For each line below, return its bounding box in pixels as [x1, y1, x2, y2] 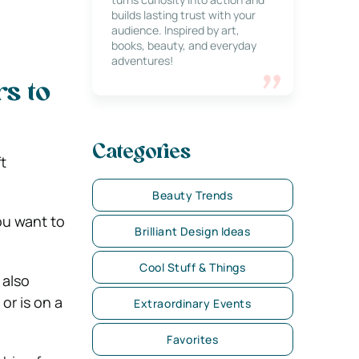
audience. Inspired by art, [111, 22, 240, 38]
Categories [91, 143, 191, 163]
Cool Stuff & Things [139, 260, 246, 275]
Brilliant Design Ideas [135, 224, 251, 239]
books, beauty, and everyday [111, 38, 256, 53]
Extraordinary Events [134, 296, 252, 311]
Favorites [167, 332, 219, 347]
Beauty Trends [152, 188, 233, 203]
